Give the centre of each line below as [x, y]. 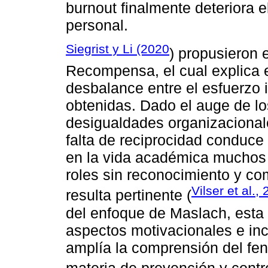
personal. [97, 25]
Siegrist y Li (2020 [118, 48]
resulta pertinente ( [129, 195]
